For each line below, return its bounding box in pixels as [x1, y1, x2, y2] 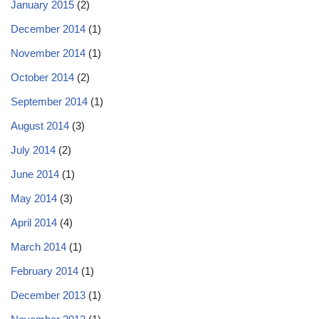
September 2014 [11, 95, 88, 108]
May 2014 [11, 192, 57, 204]
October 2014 [11, 71, 74, 83]
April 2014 [11, 216, 57, 229]
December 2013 [11, 289, 85, 301]
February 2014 [11, 265, 78, 277]
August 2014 [11, 120, 69, 132]
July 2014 [11, 144, 56, 156]
